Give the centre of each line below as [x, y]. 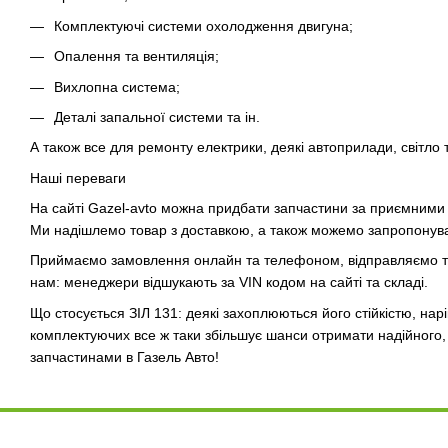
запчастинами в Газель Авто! [124, 356]
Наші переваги [78, 177]
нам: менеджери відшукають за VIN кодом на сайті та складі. [229, 282]
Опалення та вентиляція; [136, 56]
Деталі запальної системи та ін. [157, 116]
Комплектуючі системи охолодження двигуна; [203, 25]
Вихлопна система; [117, 86]
